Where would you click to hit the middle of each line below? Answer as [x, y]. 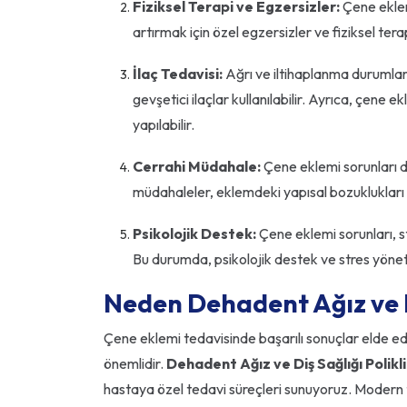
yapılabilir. [164, 125]
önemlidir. [135, 364]
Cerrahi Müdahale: [197, 167]
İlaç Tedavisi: [178, 74]
